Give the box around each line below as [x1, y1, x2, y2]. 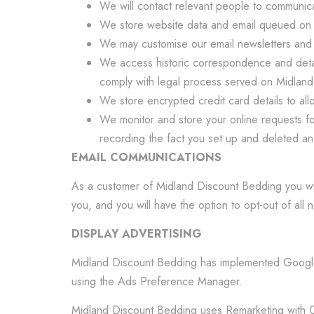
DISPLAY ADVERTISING [71, 226, 202, 242]
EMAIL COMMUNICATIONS [71, 149, 221, 165]
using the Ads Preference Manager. [71, 273, 243, 289]
